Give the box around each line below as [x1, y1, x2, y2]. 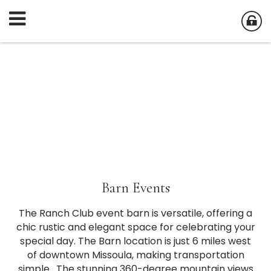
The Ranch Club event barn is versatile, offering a [19, 206, 252, 220]
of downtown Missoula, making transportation [27, 248, 244, 262]
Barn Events [101, 179, 170, 197]
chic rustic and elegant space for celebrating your [16, 220, 255, 234]
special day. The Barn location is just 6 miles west [20, 234, 251, 248]
